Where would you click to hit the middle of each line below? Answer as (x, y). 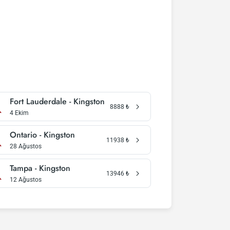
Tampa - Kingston (40, 168)
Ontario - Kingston (42, 135)
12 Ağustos (25, 180)
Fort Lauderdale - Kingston (57, 101)
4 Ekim (19, 113)
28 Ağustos (25, 146)
